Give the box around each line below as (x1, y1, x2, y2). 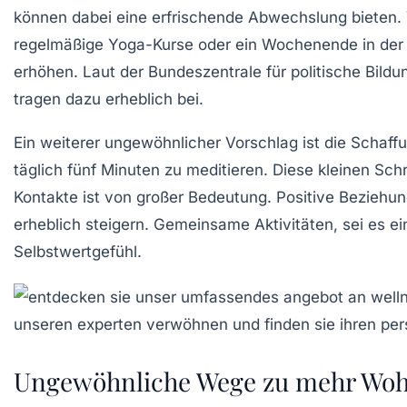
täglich (14, 160, 67, 179)
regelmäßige (14, 35, 108, 54)
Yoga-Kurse (108, 35, 194, 54)
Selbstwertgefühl (14, 242, 137, 261)
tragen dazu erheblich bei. (14, 89, 203, 108)
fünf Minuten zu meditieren (67, 160, 263, 179)
